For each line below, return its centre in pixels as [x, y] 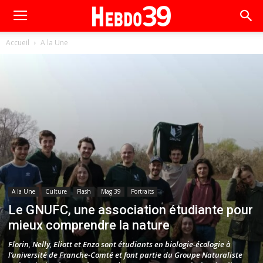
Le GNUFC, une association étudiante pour [131, 210]
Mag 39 [111, 191]
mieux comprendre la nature [89, 225]
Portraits [142, 191]
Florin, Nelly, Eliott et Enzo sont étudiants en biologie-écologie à [119, 244]
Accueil [18, 43]
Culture [56, 191]
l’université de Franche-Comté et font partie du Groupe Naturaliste [125, 255]
